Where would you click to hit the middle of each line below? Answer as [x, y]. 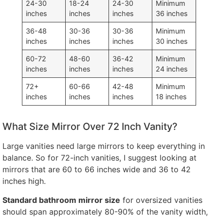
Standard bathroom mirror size [61, 200]
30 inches [172, 41]
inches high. [24, 181]
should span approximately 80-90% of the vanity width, [105, 211]
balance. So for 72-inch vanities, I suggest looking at [100, 158]
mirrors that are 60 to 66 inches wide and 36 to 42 [97, 170]
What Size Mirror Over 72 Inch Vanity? [90, 127]
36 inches [172, 14]
